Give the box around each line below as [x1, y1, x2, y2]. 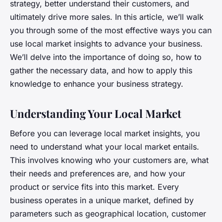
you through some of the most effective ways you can [10, 25, 212, 35]
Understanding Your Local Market [10, 106, 181, 121]
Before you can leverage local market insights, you [10, 128, 200, 138]
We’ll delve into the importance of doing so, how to [10, 52, 202, 62]
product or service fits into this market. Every [10, 181, 179, 192]
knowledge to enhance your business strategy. [10, 78, 183, 89]
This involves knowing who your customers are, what [10, 155, 209, 165]
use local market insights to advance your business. [10, 38, 203, 49]
